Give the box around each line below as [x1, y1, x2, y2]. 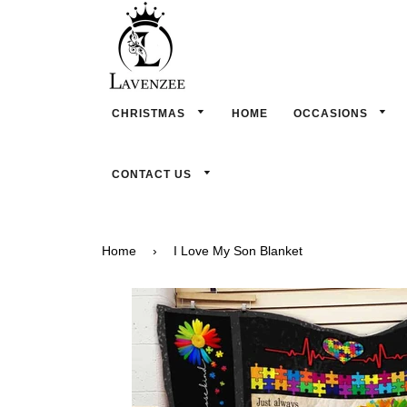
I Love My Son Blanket [174, 243, 303, 258]
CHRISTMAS [112, 107, 189, 120]
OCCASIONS [293, 107, 372, 120]
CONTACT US [112, 168, 195, 181]
